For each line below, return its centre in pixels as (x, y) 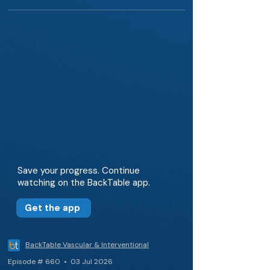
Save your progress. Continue (79, 171)
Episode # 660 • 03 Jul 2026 (60, 262)
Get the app (52, 208)
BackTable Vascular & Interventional (87, 245)
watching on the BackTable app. (84, 183)
